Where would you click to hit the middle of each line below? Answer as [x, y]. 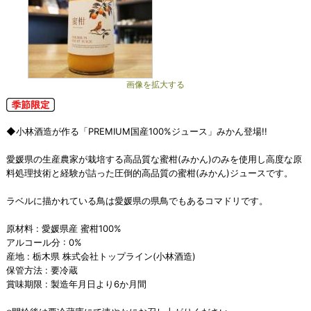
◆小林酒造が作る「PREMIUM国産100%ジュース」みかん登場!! [136, 131]
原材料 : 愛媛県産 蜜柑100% [64, 228]
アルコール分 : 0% [44, 242]
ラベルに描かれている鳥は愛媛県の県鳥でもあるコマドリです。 [137, 201]
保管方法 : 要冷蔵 [42, 270]
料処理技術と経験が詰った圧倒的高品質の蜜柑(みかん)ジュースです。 [149, 173]
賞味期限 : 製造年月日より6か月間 [76, 284]
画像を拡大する [155, 85]
